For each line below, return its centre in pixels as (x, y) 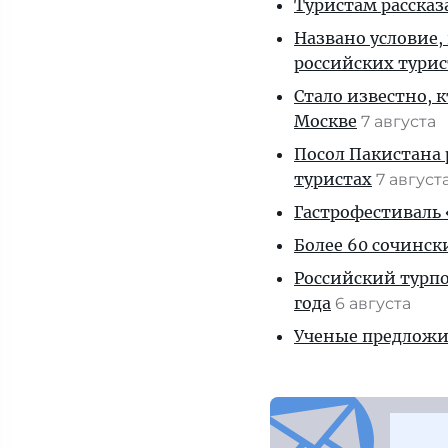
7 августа (400, 121)
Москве (325, 121)
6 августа (375, 303)
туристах (333, 179)
